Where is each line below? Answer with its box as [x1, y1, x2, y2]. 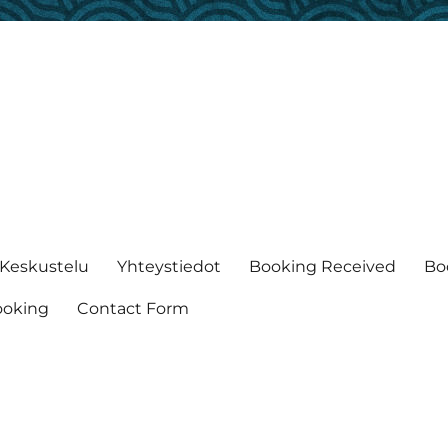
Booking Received [249, 256, 397, 276]
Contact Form [77, 298, 190, 318]
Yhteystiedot [117, 256, 222, 276]
